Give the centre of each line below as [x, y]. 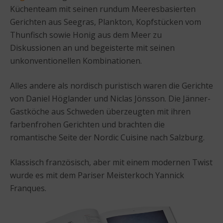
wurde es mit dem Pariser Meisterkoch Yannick [97, 175]
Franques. [28, 188]
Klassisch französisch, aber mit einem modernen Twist [111, 163]
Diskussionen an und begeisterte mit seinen [92, 48]
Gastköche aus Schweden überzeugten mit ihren [100, 112]
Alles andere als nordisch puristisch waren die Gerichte [111, 86]
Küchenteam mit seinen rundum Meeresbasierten [103, 9]
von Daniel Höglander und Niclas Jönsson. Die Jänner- [110, 99]
